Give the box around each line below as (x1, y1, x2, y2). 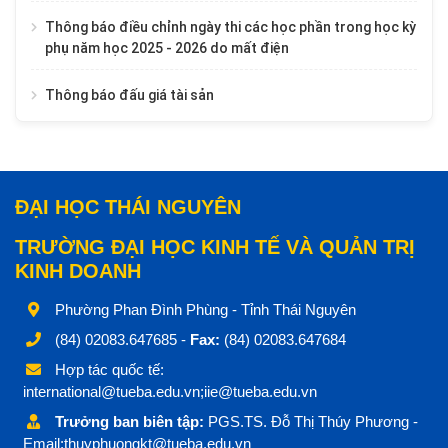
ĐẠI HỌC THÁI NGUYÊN (15, 196, 241, 219)
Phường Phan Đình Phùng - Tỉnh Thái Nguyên (51, 301, 356, 319)
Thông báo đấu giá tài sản (45, 87, 214, 104)
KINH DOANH (15, 260, 141, 283)
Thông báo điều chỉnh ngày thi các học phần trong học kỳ (45, 19, 416, 36)
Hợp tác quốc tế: (51, 361, 164, 379)
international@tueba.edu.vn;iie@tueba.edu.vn (23, 383, 317, 401)
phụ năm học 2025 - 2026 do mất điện (45, 40, 289, 57)
